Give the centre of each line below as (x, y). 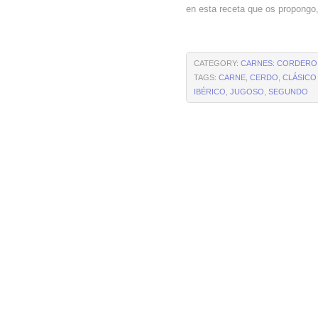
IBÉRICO (210, 92)
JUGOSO (247, 92)
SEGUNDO (288, 92)
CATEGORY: (217, 63)
